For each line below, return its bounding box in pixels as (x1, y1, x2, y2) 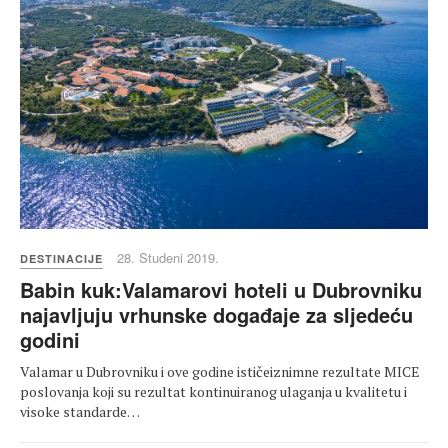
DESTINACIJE (20, 251, 103, 267)
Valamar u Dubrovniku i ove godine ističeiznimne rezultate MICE (20, 362, 420, 382)
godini (20, 325, 80, 355)
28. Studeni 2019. (117, 248, 219, 268)
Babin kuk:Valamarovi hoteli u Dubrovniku (20, 275, 422, 305)
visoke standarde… (20, 402, 140, 422)
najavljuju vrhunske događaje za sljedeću (20, 300, 413, 330)
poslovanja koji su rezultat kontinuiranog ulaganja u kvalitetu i (20, 382, 407, 402)
